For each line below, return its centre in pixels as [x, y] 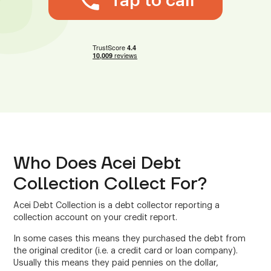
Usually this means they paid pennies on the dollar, [116, 263]
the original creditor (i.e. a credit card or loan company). [126, 250]
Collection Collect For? [110, 184]
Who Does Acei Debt [97, 163]
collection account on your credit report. [96, 218]
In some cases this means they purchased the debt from [130, 238]
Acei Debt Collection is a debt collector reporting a [117, 206]
